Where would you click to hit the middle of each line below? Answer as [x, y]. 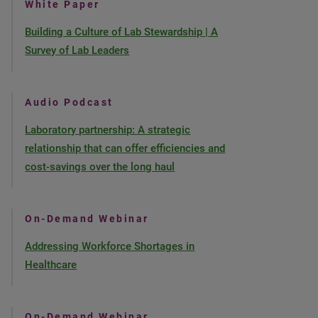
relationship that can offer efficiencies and [125, 148]
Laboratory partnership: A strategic [108, 130]
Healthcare [51, 264]
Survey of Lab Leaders [77, 50]
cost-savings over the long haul [100, 166]
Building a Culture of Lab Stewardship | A [122, 32]
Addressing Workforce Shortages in [110, 246]
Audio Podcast [69, 102]
